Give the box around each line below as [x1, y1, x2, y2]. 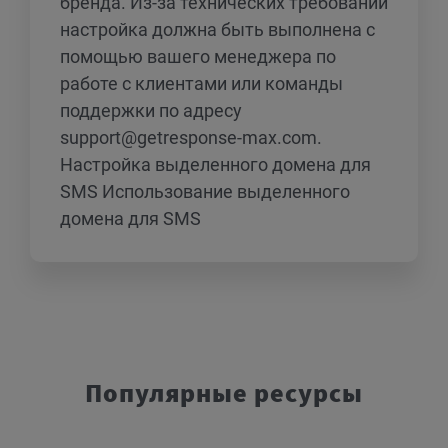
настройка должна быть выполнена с [60, 19, 375, 41]
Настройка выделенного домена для [60, 154, 371, 176]
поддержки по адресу [60, 100, 242, 122]
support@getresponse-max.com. [60, 127, 322, 149]
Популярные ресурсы [85, 376, 363, 410]
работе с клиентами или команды [60, 73, 343, 95]
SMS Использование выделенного [60, 181, 350, 203]
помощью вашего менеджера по [60, 46, 336, 68]
